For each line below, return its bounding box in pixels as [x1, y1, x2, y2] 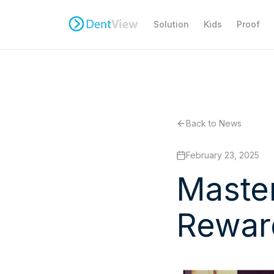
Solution [153, 19, 189, 29]
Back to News [186, 118, 242, 128]
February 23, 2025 [186, 150, 259, 160]
